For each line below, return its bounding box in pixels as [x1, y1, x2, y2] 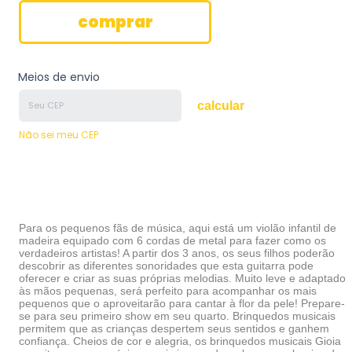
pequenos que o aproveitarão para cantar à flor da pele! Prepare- [19, 297, 345, 310]
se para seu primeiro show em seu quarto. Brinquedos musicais [19, 310, 335, 322]
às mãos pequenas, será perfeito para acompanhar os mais [19, 284, 317, 297]
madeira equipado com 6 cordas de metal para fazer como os [19, 234, 326, 247]
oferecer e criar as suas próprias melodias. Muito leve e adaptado [19, 272, 346, 284]
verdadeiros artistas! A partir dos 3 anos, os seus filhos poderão [19, 247, 335, 259]
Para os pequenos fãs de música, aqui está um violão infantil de [19, 222, 336, 234]
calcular [197, 98, 245, 112]
